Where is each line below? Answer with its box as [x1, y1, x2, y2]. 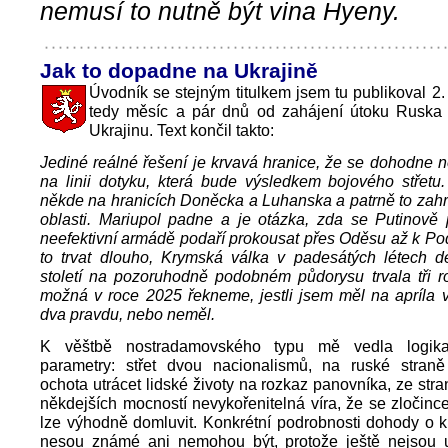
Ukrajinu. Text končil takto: [89, 121, 274, 139]
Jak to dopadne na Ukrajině [40, 59, 318, 82]
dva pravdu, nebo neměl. [40, 305, 215, 323]
